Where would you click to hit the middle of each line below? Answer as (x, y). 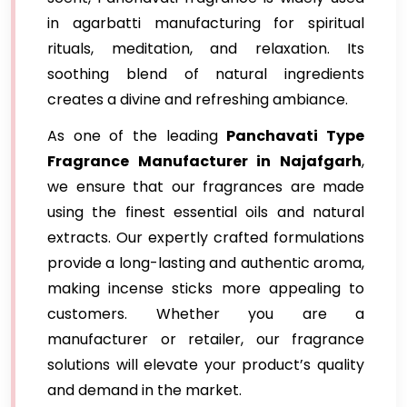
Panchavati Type (296, 136)
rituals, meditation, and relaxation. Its (206, 49)
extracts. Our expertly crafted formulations (206, 238)
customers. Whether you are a (206, 314)
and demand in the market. (144, 390)
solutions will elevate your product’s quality (206, 365)
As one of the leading (137, 136)
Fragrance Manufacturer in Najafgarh (204, 161)
